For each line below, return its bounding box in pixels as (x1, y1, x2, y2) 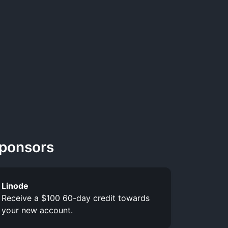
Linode (1, 180, 28, 191)
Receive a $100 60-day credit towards (1, 192, 150, 203)
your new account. (1, 205, 73, 215)
